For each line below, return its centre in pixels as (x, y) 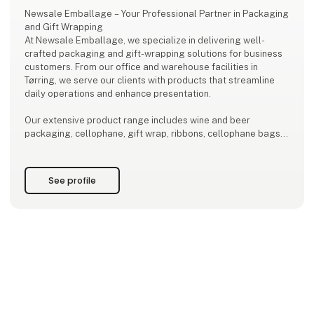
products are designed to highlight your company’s (135, 161)
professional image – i (73, 174)
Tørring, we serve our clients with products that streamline (150, 81)
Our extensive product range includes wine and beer (138, 121)
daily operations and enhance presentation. (118, 94)
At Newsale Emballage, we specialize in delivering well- (145, 41)
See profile (73, 181)
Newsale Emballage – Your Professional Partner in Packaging (157, 14)
